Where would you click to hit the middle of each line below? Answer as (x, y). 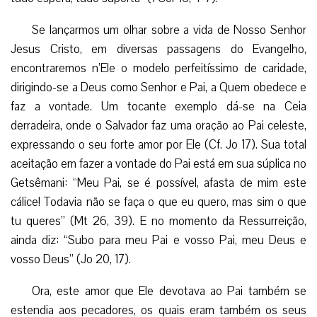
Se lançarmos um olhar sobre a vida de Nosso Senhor (169, 30)
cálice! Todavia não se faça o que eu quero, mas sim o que (158, 202)
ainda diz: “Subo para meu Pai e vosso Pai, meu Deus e (158, 240)
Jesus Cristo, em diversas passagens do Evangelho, (158, 49)
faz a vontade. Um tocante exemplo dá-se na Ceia (158, 106)
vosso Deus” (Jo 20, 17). (71, 259)
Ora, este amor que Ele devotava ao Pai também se (169, 291)
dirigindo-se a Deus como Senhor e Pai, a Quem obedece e (158, 87)
